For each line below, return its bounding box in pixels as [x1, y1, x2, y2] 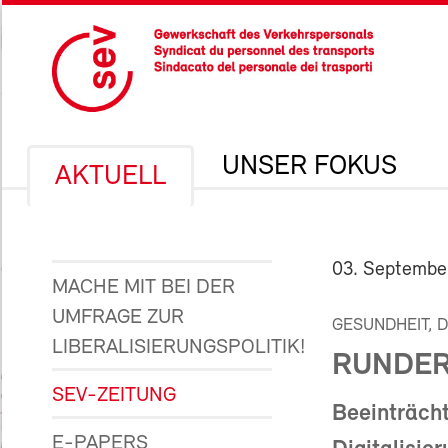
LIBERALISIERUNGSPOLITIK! [52, 337, 305, 358]
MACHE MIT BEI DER [52, 277, 235, 298]
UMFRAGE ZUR [52, 307, 184, 328]
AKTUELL [55, 163, 166, 191]
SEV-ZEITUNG [52, 385, 176, 406]
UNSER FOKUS [222, 153, 397, 181]
